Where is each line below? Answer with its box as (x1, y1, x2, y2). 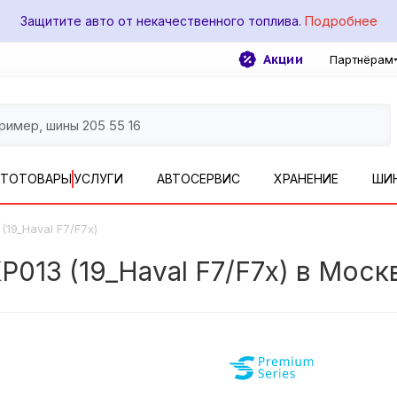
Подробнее (304, 13, 378, 28)
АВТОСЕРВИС (156, 171, 240, 186)
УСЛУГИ (73, 171, 123, 186)
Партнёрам (329, 52, 393, 66)
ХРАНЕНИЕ (273, 171, 339, 186)
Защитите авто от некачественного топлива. (19, 13, 301, 28)
